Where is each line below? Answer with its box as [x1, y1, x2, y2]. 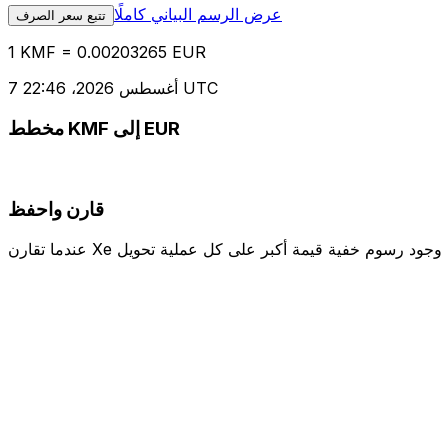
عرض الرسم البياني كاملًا [114, 4, 282, 25]
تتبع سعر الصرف [16, 8, 106, 24]
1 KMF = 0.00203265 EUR [8, 42, 206, 63]
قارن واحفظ [8, 197, 104, 221]
